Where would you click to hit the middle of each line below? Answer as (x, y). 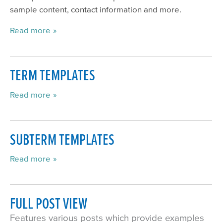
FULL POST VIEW (49, 203)
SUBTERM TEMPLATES (62, 139)
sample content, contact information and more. (96, 9)
